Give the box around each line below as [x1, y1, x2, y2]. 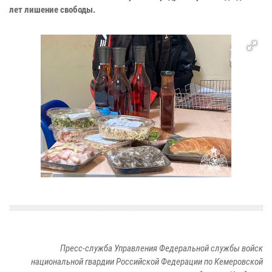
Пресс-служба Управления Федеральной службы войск [60, 243, 263, 254]
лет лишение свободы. [9, 4, 95, 16]
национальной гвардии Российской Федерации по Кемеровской [31, 256, 263, 268]
